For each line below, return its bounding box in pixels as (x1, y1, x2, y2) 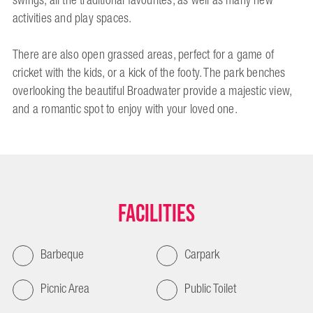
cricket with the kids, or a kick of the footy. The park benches (13, 61, 286, 85)
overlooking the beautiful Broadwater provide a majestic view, (13, 80, 292, 103)
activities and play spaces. (13, 7, 132, 30)
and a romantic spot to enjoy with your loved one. (13, 98, 238, 121)
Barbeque (41, 243, 84, 266)
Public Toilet (184, 277, 236, 300)
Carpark (184, 243, 219, 266)
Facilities (118, 199, 195, 229)
